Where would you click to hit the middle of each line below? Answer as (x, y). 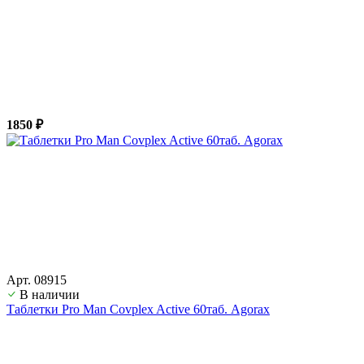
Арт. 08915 (37, 279)
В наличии (50, 294)
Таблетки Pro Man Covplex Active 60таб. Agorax (138, 309)
